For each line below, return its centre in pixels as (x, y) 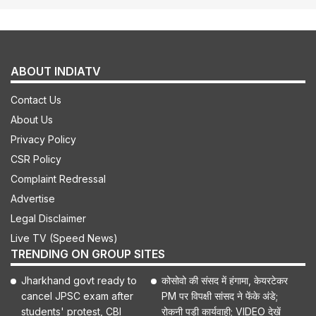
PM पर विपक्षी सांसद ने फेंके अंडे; (220, 296)
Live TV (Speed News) (64, 238)
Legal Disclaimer (48, 218)
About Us (32, 119)
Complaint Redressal (58, 178)
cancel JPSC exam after (77, 296)
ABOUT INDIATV (56, 71)
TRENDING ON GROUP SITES (88, 254)
